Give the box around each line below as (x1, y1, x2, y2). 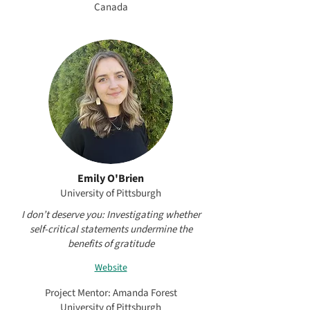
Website (94, 260, 127, 275)
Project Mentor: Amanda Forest (44, 286, 177, 300)
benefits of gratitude (67, 237, 154, 251)
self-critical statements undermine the (29, 222, 192, 237)
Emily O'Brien (77, 171, 144, 186)
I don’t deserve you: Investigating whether (21, 208, 201, 222)
